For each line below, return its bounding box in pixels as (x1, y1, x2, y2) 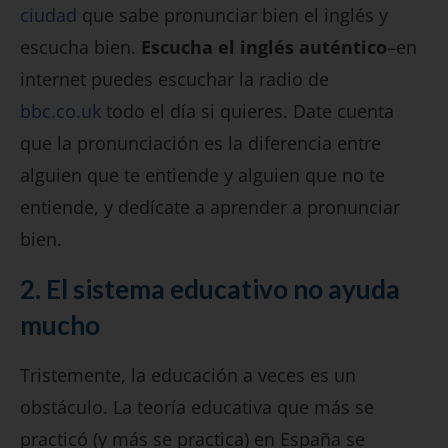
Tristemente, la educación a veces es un (20, 363, 356, 388)
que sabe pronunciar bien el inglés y (77, 3, 388, 28)
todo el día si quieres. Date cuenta (101, 99, 394, 124)
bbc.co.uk (20, 99, 101, 124)
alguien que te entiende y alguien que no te (20, 163, 385, 188)
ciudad (20, 3, 77, 28)
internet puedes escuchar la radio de (20, 67, 329, 92)
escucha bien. (20, 35, 141, 60)
